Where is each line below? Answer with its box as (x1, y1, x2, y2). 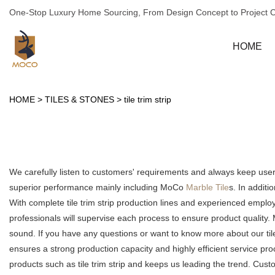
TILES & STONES (45, 95, 114, 105)
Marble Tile (186, 182, 229, 193)
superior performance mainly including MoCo (9, 182, 186, 193)
